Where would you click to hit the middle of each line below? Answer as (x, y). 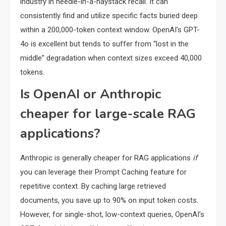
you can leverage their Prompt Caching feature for (103, 172)
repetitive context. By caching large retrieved (93, 186)
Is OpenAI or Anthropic (91, 94)
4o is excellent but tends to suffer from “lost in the (104, 44)
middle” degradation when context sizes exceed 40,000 (111, 58)
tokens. (32, 72)
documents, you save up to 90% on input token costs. (109, 201)
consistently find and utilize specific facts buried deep (109, 16)
